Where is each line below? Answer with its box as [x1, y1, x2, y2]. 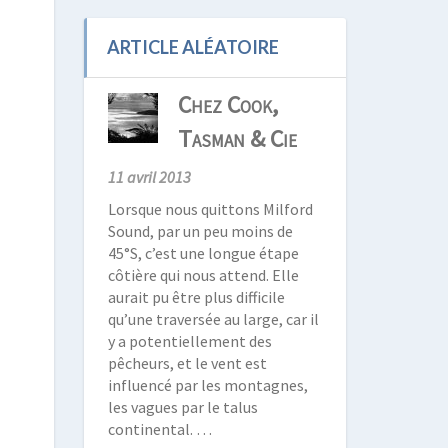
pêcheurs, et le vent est [107, 353, 267, 373]
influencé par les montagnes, [107, 375, 308, 395]
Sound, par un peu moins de [107, 221, 293, 241]
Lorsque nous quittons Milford [107, 199, 313, 219]
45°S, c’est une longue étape [107, 243, 299, 263]
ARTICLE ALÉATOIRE [106, 36, 279, 58]
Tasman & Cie [177, 123, 297, 154]
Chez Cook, [177, 89, 278, 120]
